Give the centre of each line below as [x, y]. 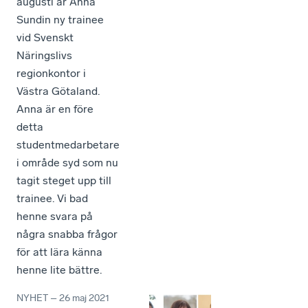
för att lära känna [59, 252]
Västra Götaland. [58, 91]
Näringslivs [44, 55]
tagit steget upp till [64, 180]
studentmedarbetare [68, 145]
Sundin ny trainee [60, 20]
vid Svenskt [45, 37]
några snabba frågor [67, 234]
